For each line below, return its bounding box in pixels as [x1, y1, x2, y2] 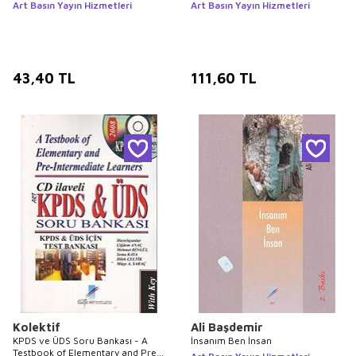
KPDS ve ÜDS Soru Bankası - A [13, 334, 148, 346]
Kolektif [13, 319, 60, 334]
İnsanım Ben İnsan [191, 334, 272, 346]
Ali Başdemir [191, 319, 263, 334]
